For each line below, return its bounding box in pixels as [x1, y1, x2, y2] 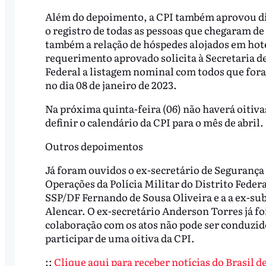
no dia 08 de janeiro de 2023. [45, 77, 177, 93]
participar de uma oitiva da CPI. [45, 230, 195, 246]
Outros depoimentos [45, 138, 143, 154]
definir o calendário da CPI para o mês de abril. [45, 115, 264, 130]
